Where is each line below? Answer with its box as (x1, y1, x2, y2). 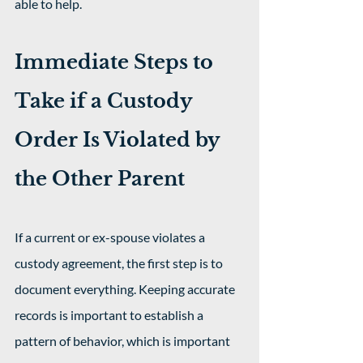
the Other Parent (15, 167, 185, 190)
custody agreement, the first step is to (15, 255, 225, 271)
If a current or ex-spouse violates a (15, 229, 207, 245)
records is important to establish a (15, 307, 206, 322)
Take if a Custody (15, 89, 197, 113)
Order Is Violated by (15, 128, 224, 152)
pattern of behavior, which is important (15, 333, 233, 348)
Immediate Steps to (15, 50, 218, 74)
